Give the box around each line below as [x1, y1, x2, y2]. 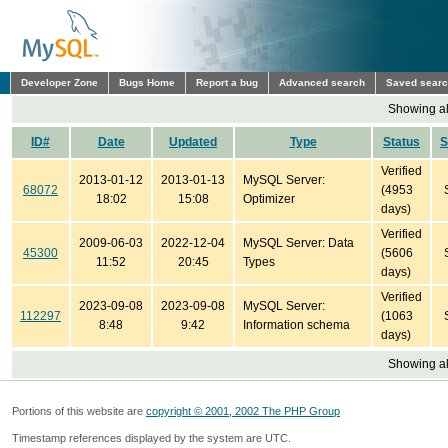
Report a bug [196, 77, 258, 88]
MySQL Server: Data [243, 236, 354, 250]
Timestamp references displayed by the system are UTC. [12, 432, 291, 444]
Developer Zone [21, 77, 98, 88]
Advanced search [279, 77, 365, 88]
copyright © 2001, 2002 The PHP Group [146, 405, 340, 417]
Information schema [243, 318, 350, 332]
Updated [169, 135, 217, 149]
